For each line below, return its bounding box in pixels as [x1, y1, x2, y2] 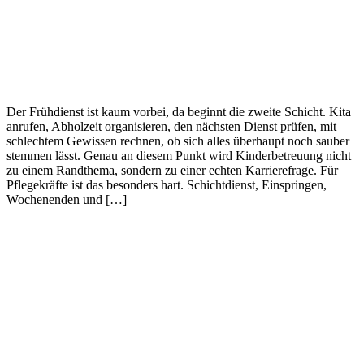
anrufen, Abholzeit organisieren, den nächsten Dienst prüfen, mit [6, 119, 336, 134]
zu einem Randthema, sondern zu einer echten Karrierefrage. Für [6, 163, 338, 178]
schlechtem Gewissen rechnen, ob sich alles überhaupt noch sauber [6, 134, 349, 149]
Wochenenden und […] [6, 193, 127, 207]
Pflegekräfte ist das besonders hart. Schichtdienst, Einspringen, [6, 178, 327, 193]
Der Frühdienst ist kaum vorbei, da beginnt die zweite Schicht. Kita [6, 105, 351, 119]
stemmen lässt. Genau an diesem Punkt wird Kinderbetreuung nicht [6, 149, 351, 163]
